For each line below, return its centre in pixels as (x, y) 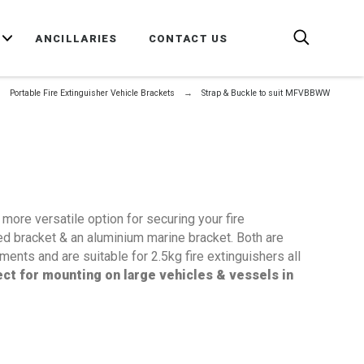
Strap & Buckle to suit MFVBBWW (266, 93)
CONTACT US (188, 38)
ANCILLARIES (76, 38)
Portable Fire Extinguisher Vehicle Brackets (93, 93)
